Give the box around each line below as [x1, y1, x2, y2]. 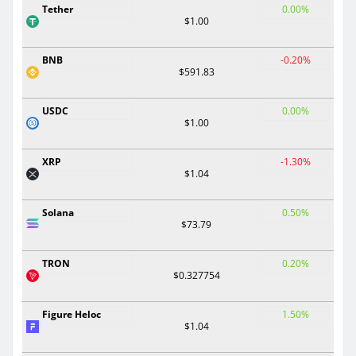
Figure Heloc [42, 307, 101, 321]
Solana [42, 205, 74, 219]
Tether [42, 2, 73, 16]
